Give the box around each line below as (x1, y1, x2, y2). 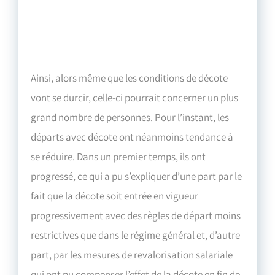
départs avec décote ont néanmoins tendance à (31, 130, 234, 144)
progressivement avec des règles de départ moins (31, 208, 241, 222)
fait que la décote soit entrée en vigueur (31, 188, 199, 203)
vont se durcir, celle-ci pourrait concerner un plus (31, 90, 239, 104)
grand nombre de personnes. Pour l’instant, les (31, 110, 230, 124)
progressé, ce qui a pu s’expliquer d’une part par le (31, 169, 242, 183)
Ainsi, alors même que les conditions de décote (31, 71, 228, 85)
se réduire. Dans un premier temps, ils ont (31, 149, 206, 163)
